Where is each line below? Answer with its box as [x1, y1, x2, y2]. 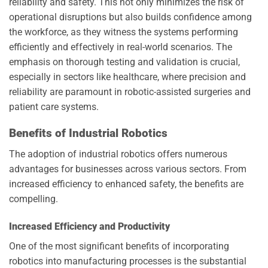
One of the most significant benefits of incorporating [9, 240, 229, 252]
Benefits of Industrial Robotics [9, 126, 167, 141]
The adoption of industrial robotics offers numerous [9, 148, 227, 160]
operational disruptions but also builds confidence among [9, 11, 252, 23]
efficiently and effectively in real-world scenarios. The [9, 41, 232, 53]
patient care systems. [9, 100, 99, 112]
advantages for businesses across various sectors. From [9, 163, 246, 175]
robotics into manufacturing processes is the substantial [9, 255, 246, 267]
